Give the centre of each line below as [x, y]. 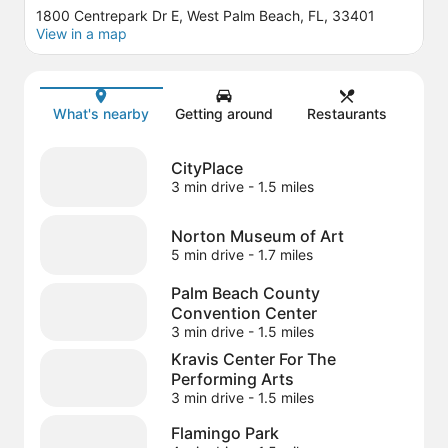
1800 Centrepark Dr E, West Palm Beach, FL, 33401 [205, 16]
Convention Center [243, 313]
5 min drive [207, 255]
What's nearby [101, 114]
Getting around [224, 114]
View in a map [81, 34]
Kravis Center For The [253, 359]
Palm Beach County [245, 293]
